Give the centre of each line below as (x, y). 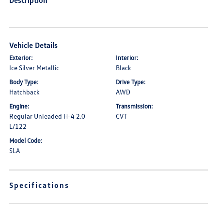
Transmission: (134, 106)
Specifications (39, 185)
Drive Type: (131, 82)
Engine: (20, 106)
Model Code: (26, 141)
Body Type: (24, 82)
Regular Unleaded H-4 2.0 (47, 116)
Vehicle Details (34, 45)
